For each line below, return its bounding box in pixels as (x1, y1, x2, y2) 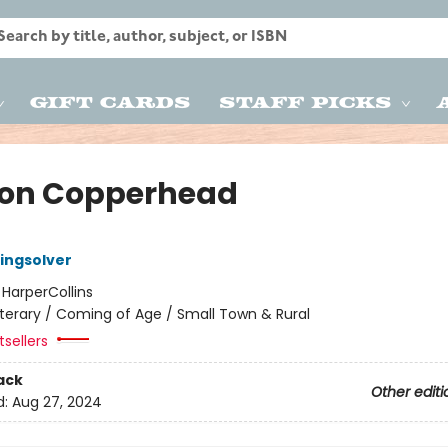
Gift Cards (30, 91, 191, 111)
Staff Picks (219, 91, 392, 111)
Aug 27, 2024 (11, 392, 102, 413)
